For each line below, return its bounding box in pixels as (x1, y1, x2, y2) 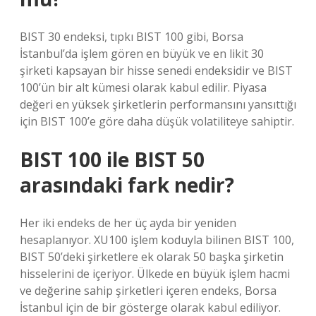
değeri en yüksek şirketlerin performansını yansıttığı (20, 97, 296, 112)
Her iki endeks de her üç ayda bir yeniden (20, 215, 236, 231)
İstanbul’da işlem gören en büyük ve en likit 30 (20, 46, 264, 61)
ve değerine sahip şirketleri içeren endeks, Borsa (20, 283, 276, 298)
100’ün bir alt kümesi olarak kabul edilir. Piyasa (20, 80, 267, 95)
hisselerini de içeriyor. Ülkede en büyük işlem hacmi (20, 266, 290, 281)
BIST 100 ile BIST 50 (20, 146, 205, 173)
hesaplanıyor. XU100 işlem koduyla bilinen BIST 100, (20, 232, 294, 248)
